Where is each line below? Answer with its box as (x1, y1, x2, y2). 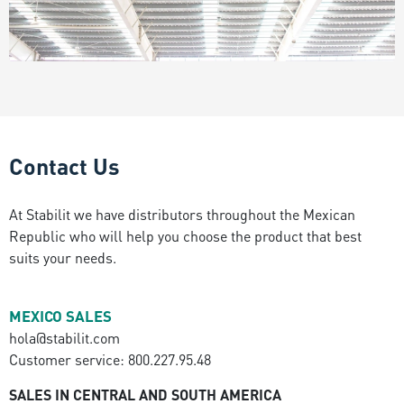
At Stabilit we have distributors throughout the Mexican (9, 204, 356, 224)
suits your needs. (9, 247, 117, 267)
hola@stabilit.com (9, 328, 121, 348)
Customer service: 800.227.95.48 (9, 350, 212, 370)
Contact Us (9, 151, 121, 181)
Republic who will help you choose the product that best (9, 225, 363, 245)
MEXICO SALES (9, 307, 113, 326)
